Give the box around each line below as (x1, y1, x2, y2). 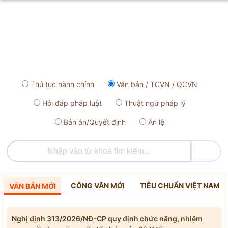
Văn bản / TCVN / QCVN (117, 80, 197, 89)
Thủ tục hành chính (31, 80, 94, 89)
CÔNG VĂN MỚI (71, 181, 125, 190)
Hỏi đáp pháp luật (42, 99, 102, 107)
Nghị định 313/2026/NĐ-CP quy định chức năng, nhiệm (12, 214, 203, 223)
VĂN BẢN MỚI (9, 182, 56, 190)
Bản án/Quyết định (64, 118, 126, 126)
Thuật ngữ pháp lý (124, 99, 186, 107)
